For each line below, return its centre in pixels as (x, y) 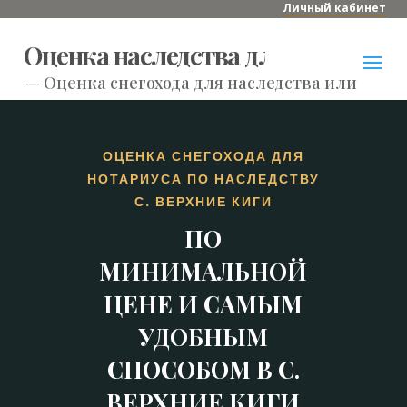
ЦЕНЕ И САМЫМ (203, 304)
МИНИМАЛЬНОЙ (203, 271)
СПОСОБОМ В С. (203, 369)
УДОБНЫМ (203, 337)
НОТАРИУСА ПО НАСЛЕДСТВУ (203, 179)
